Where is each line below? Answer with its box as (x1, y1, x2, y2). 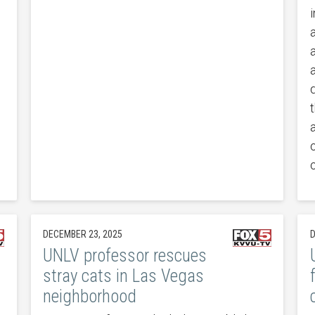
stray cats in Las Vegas (43, 265, 205, 286)
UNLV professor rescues (43, 245, 207, 266)
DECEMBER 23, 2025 (43, 228, 123, 240)
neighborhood (43, 285, 137, 307)
